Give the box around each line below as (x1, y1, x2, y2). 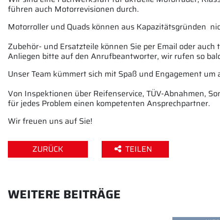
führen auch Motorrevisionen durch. (8, 3, 139, 16)
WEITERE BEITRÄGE (8, 185, 121, 204)
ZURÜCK (32, 143, 63, 156)
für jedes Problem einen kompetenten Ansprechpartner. (8, 97, 210, 110)
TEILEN (125, 143, 154, 156)
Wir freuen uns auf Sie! (8, 115, 94, 128)
